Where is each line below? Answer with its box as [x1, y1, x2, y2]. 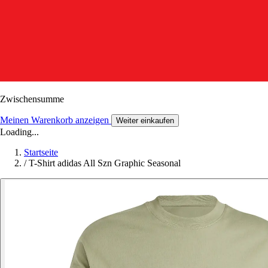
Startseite [24, 147, 58, 157]
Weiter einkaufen [116, 115, 174, 125]
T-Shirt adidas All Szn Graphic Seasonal [29, 157, 181, 168]
